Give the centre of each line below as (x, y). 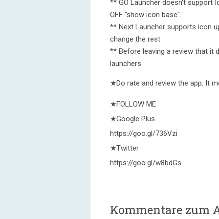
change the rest (135, 39)
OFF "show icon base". (146, 15)
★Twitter (124, 148)
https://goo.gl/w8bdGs (146, 163)
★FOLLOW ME (133, 104)
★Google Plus (132, 119)
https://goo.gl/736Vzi (144, 133)
